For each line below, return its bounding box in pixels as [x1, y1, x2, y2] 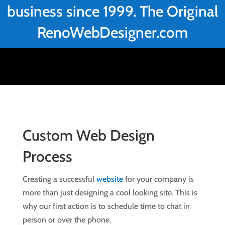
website [96, 174, 123, 184]
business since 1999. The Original [7, 2, 218, 21]
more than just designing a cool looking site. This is [22, 188, 197, 198]
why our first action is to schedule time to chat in [22, 201, 190, 211]
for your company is [123, 174, 194, 184]
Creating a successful [22, 174, 96, 184]
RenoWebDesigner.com [37, 23, 188, 42]
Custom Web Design [22, 126, 155, 145]
